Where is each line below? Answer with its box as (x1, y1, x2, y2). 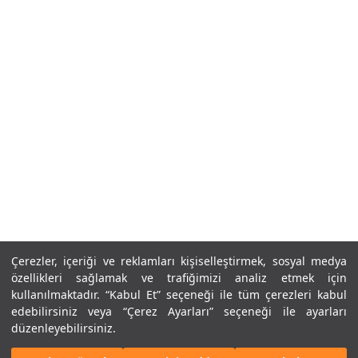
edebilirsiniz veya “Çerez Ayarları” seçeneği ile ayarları (11, 304, 347, 319)
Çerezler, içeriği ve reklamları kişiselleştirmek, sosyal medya (11, 253, 347, 268)
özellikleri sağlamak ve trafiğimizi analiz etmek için (11, 270, 347, 285)
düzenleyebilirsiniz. (11, 320, 116, 336)
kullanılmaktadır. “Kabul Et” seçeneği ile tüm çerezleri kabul (11, 287, 347, 302)
